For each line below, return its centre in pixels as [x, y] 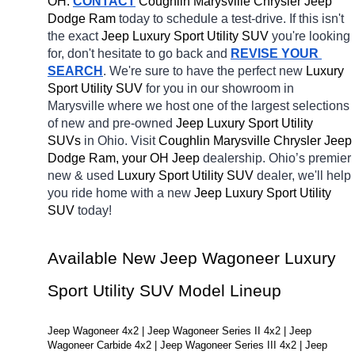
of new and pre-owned [112, 124]
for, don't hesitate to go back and [139, 54]
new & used [82, 176]
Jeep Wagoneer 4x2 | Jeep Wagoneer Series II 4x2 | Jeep [179, 331]
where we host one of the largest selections [229, 106]
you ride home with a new [121, 193]
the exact [74, 36]
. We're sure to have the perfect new [204, 71]
